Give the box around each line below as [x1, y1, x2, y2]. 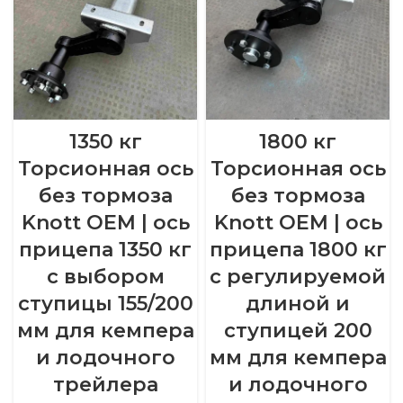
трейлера [52, 372, 158, 397]
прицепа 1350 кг [19, 237, 192, 262]
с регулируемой [210, 264, 386, 289]
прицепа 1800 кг [209, 237, 387, 262]
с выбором [46, 264, 165, 289]
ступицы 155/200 [17, 291, 193, 316]
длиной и [246, 291, 350, 316]
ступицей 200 [223, 318, 372, 343]
